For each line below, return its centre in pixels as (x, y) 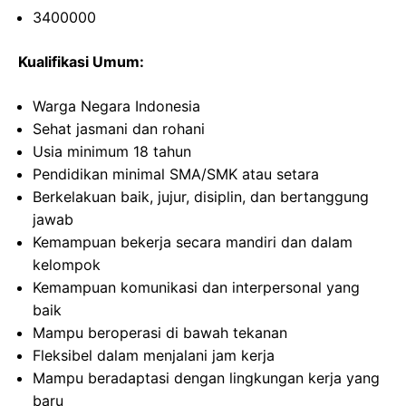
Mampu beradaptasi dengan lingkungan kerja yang (206, 378)
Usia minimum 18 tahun (112, 152)
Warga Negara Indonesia (116, 106)
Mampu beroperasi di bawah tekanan (160, 333)
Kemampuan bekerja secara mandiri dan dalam (193, 242)
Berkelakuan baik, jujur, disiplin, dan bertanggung (201, 197)
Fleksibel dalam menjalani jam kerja (154, 356)
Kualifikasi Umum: (81, 62)
